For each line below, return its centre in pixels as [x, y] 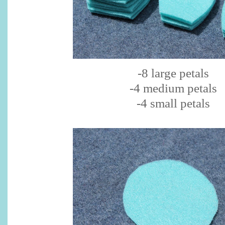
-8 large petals [173, 73]
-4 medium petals [173, 88]
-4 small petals [173, 103]
